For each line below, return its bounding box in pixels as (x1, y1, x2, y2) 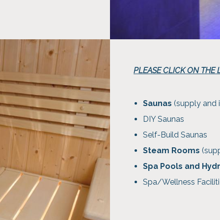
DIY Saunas (143, 114, 185, 124)
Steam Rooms (143, 146, 200, 156)
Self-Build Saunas (143, 130, 208, 140)
